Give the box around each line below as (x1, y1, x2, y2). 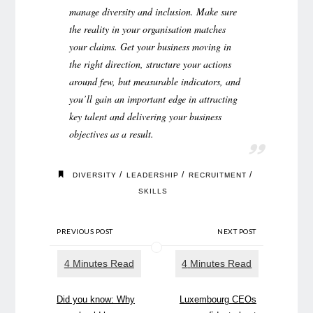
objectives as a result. (69, 126, 154, 140)
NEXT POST (217, 227, 256, 236)
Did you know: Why (57, 294, 136, 305)
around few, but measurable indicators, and (69, 74, 240, 88)
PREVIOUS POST (57, 227, 113, 236)
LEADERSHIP (126, 171, 179, 180)
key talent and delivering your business (69, 109, 221, 123)
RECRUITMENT (188, 171, 247, 180)
